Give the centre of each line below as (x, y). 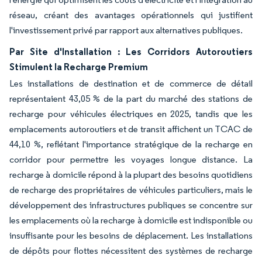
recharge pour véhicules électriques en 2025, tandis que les (131, 113)
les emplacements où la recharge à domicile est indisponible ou (131, 220)
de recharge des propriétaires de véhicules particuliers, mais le (131, 189)
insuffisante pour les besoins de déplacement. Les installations (131, 235)
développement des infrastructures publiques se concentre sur (131, 205)
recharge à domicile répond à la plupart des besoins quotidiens (131, 174)
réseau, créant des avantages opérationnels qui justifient (131, 15)
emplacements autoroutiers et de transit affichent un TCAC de (131, 129)
